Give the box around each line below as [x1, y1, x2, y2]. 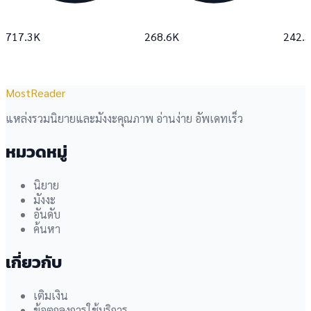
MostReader [6, 85, 65, 100]
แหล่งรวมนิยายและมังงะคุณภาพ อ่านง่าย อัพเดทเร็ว [6, 110, 243, 126]
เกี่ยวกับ [6, 249, 62, 274]
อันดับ [33, 206, 60, 221]
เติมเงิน [33, 287, 68, 303]
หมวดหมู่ [6, 139, 67, 164]
